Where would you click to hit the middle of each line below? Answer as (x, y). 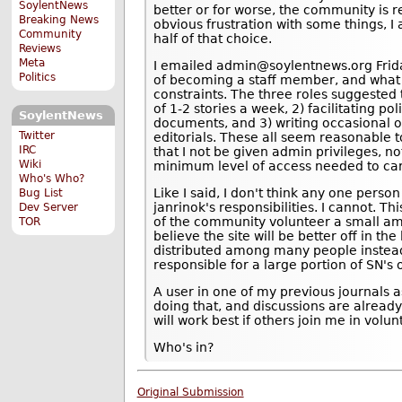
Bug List (41, 193)
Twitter (37, 136)
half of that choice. (213, 38)
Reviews (40, 48)
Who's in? (184, 347)
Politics (38, 77)
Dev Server (49, 208)
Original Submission (190, 392)
